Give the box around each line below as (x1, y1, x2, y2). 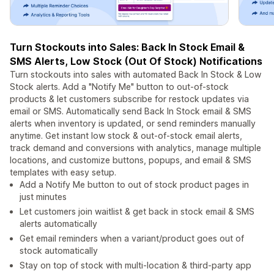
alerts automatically (20, 218, 97, 229)
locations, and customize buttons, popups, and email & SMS (10, 155, 251, 166)
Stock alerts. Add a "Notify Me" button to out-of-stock (10, 81, 229, 92)
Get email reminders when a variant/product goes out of (20, 233, 244, 244)
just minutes (20, 191, 67, 202)
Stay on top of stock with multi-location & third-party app (20, 260, 251, 271)
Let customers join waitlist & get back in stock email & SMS (20, 206, 254, 217)
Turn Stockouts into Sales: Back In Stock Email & (10, 41, 245, 54)
